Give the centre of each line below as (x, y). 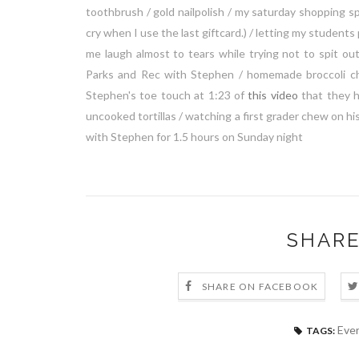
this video (273, 95)
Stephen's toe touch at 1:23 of (167, 95)
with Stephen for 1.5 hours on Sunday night (194, 136)
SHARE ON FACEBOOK (260, 287)
